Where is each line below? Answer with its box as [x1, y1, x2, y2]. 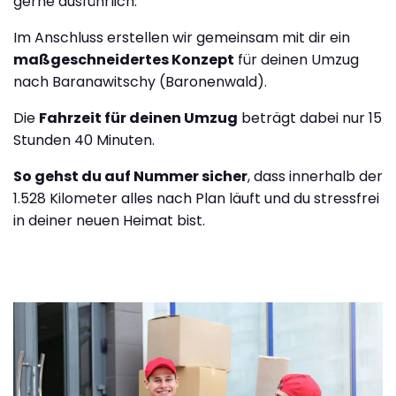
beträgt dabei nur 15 [238, 108, 382, 129]
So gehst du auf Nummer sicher [13, 166, 247, 187]
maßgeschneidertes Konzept [13, 49, 234, 71]
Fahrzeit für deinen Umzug [39, 108, 238, 129]
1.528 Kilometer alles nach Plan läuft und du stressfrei [13, 188, 379, 209]
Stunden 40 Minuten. [13, 130, 155, 151]
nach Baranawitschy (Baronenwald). [13, 72, 267, 93]
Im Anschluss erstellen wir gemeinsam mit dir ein [13, 27, 350, 49]
